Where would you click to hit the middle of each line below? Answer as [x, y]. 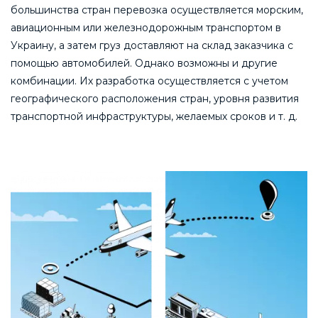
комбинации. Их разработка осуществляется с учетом [149, 81]
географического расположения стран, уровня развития [155, 98]
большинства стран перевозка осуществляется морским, [157, 10]
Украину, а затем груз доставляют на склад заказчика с [152, 45]
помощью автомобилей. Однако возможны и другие [144, 63]
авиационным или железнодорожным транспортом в [146, 27]
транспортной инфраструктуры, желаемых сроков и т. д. [154, 116]
